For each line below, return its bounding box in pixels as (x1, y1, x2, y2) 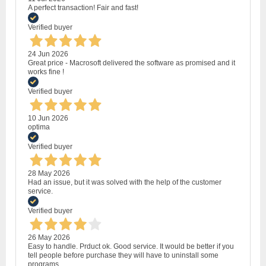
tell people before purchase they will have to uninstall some (28, 251, 218, 259)
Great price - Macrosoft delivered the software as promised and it (28, 58, 235, 67)
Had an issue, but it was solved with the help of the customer (28, 178, 221, 186)
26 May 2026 (28, 233, 70, 242)
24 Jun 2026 (28, 49, 68, 58)
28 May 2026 (28, 169, 70, 178)
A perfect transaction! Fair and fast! (28, 3, 138, 12)
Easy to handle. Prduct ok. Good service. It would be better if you (28, 242, 234, 251)
